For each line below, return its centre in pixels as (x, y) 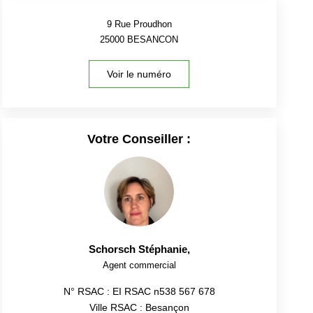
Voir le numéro (139, 74)
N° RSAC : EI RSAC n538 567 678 (139, 291)
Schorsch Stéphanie (138, 249)
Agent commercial (139, 265)
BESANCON (153, 39)
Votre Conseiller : (139, 139)
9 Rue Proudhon (139, 24)
